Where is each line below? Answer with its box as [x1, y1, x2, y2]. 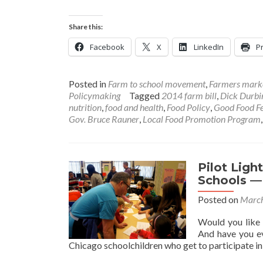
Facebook [90, 42, 124, 52]
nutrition [69, 102, 102, 113]
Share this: [69, 22, 103, 31]
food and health [105, 102, 163, 113]
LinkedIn [194, 42, 224, 52]
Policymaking [69, 90, 120, 101]
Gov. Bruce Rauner [69, 113, 139, 124]
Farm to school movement [108, 78, 205, 89]
